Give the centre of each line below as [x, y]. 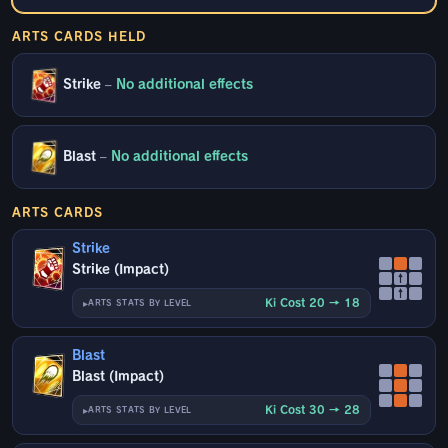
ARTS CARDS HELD [79, 36]
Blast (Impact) [118, 377]
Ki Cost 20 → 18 [312, 303]
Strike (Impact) [121, 270]
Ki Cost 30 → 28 [312, 410]
